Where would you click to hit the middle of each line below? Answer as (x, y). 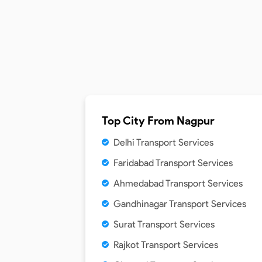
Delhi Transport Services (163, 142)
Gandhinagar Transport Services (180, 204)
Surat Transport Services (164, 224)
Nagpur (196, 121)
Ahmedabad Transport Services (178, 183)
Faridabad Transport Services (173, 163)
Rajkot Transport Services (166, 245)
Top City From (139, 121)
